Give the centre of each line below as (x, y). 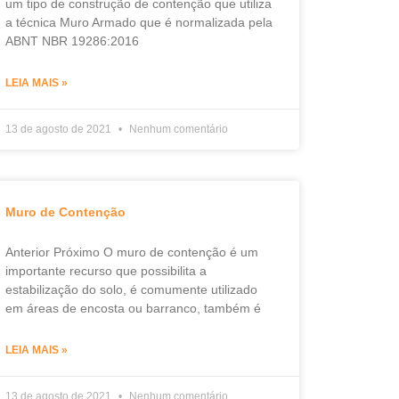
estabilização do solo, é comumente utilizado (131, 289)
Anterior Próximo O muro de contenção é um (131, 252)
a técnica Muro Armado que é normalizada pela (138, 22)
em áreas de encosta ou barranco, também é (133, 308)
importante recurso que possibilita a (106, 271)
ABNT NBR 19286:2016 (72, 41)
